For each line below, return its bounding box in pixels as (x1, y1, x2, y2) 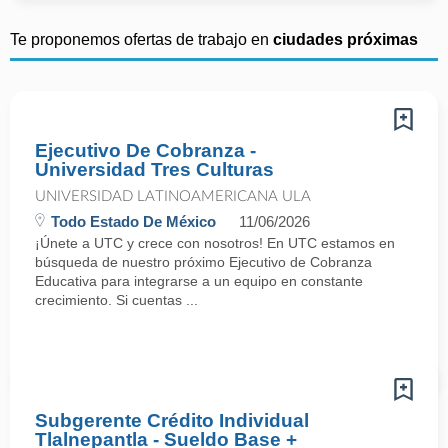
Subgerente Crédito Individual (35, 410, 309, 431)
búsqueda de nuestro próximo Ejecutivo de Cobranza (35, 254, 372, 270)
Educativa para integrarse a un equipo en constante (35, 273, 363, 289)
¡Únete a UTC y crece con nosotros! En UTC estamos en (35, 235, 395, 251)
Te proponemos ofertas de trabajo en (10, 31, 273, 48)
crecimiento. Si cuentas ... (35, 292, 198, 308)
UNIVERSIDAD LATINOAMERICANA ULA (35, 189, 311, 204)
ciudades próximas (273, 31, 418, 48)
